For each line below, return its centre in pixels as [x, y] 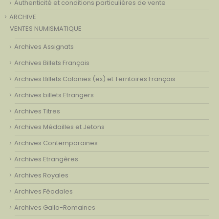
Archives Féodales [44, 191]
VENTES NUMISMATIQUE [46, 29]
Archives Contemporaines [56, 143]
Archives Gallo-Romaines [55, 207]
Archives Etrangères [46, 159]
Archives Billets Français [52, 63]
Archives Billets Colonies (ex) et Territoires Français [95, 79]
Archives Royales [41, 175]
